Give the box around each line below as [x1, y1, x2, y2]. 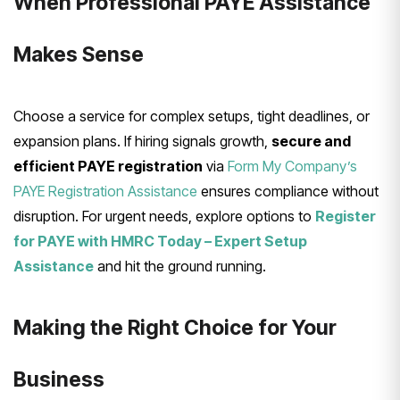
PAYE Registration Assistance [13, 181, 197, 200]
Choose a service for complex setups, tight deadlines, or [13, 106, 370, 125]
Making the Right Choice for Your [13, 314, 337, 340]
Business [13, 366, 104, 392]
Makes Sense [13, 41, 144, 67]
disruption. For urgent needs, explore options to [13, 206, 315, 225]
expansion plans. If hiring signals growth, [13, 131, 271, 150]
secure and [271, 131, 351, 150]
